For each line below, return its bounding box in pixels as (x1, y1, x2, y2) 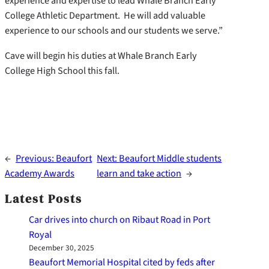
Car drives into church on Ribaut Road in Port (29, 212, 210, 226)
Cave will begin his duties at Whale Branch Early (5, 48, 197, 62)
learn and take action (97, 166, 182, 180)
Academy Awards (5, 166, 74, 180)
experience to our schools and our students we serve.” (5, 23, 223, 38)
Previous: (16, 151, 56, 165)
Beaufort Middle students (119, 151, 222, 165)
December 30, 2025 (29, 242, 94, 253)
